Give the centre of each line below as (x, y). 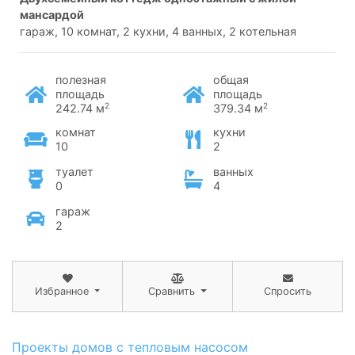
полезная (81, 79)
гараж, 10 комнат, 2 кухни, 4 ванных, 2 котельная (158, 31)
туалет (74, 171)
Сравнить (172, 291)
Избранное (61, 291)
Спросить (288, 291)
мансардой (52, 14)
